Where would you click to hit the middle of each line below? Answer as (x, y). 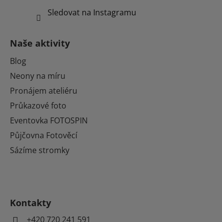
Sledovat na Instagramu (92, 12)
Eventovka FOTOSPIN (49, 120)
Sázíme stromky (40, 150)
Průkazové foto (38, 105)
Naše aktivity (40, 43)
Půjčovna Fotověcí (44, 135)
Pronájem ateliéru (44, 90)
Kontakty (30, 202)
